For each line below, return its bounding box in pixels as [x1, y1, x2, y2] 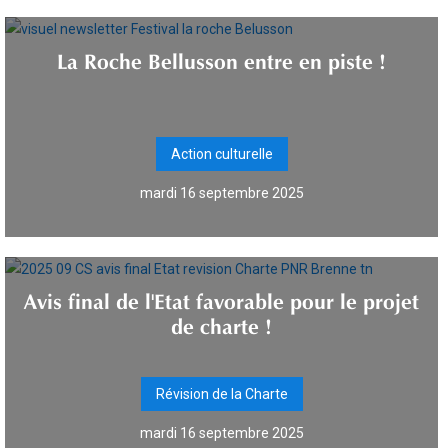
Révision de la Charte [155, 386, 288, 402]
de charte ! [171, 317, 272, 329]
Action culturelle [170, 146, 273, 162]
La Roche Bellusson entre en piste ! [57, 52, 386, 64]
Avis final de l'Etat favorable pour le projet [24, 292, 419, 304]
